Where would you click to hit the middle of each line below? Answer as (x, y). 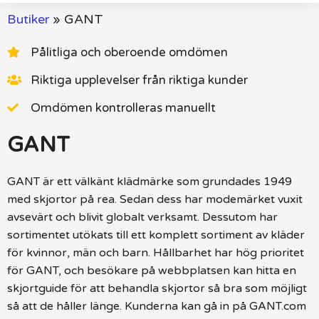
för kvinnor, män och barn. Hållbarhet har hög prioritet (156, 252)
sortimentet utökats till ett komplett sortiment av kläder (156, 235)
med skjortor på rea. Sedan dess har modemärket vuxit (155, 199)
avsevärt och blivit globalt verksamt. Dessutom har (142, 217)
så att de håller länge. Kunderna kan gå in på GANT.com (157, 306)
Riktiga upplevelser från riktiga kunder (139, 80)
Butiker (28, 19)
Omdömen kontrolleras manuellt (123, 108)
